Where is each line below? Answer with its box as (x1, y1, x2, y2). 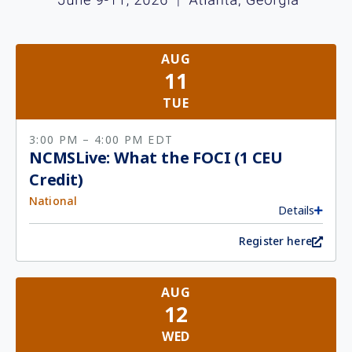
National (29, 193, 78, 209)
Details (278, 203, 314, 218)
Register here (239, 233, 312, 249)
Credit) (29, 169, 83, 192)
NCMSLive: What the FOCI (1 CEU (29, 147, 283, 170)
